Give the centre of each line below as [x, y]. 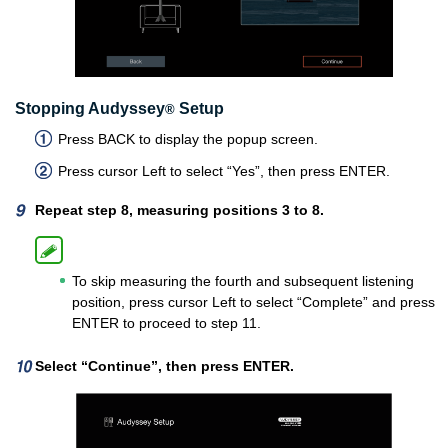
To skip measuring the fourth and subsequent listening [243, 281]
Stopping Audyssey [90, 109]
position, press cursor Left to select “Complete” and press [253, 302]
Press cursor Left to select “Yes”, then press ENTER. [224, 171]
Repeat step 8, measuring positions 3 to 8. [179, 210]
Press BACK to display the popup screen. [188, 139]
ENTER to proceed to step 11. [166, 323]
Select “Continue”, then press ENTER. [164, 366]
